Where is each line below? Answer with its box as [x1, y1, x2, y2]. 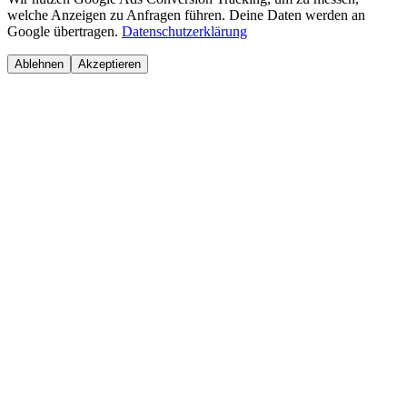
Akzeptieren [78, 56, 141, 71]
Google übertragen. [7, 23, 122, 39]
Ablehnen [15, 56, 64, 71]
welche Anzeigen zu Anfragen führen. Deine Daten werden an [7, 6, 365, 23]
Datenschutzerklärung [122, 23, 247, 39]
